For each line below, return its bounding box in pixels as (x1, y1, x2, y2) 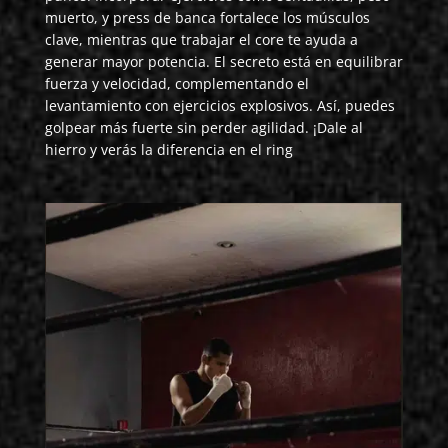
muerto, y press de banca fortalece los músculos (44, 7, 370, 27)
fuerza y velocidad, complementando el (44, 73, 309, 93)
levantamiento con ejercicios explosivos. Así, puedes (44, 95, 395, 115)
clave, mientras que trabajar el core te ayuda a (44, 29, 358, 49)
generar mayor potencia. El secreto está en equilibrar (44, 51, 403, 71)
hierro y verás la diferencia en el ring (44, 139, 293, 159)
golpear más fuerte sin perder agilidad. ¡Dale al (44, 117, 363, 137)
